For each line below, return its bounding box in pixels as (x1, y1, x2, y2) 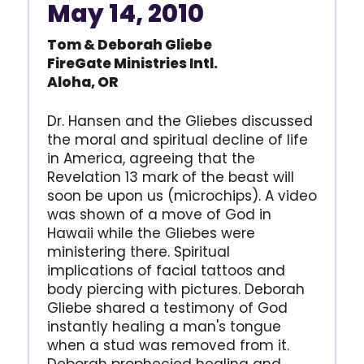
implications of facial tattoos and (46, 261, 285, 281)
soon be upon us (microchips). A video (46, 186, 317, 206)
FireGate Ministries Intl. (46, 54, 218, 74)
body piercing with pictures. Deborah (46, 279, 305, 300)
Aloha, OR (46, 72, 119, 93)
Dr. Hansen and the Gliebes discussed (46, 111, 313, 132)
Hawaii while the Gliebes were (46, 223, 255, 244)
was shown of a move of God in (46, 205, 271, 225)
